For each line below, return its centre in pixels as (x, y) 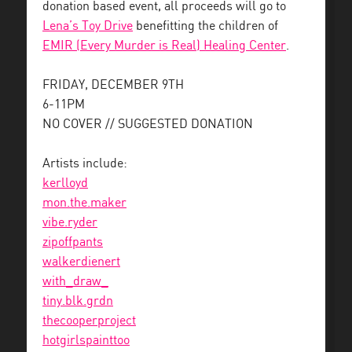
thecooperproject (89, 321)
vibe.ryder (70, 223)
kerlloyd (65, 183)
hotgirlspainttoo (86, 341)
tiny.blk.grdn (78, 301)
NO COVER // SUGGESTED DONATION (148, 125)
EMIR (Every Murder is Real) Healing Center (164, 46)
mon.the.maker (84, 203)
